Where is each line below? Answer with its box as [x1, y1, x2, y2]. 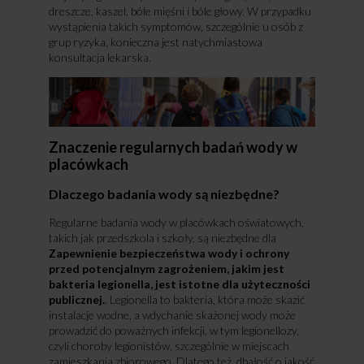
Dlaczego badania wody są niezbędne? [48, 186, 279, 202]
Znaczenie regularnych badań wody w [48, 138, 297, 157]
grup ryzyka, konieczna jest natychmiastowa [48, 34, 262, 49]
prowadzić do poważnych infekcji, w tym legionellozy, [48, 323, 299, 338]
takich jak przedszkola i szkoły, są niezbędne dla [48, 231, 276, 245]
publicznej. [48, 292, 105, 307]
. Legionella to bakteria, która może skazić [104, 292, 305, 307]
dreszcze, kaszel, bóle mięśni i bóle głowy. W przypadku [48, 3, 311, 18]
